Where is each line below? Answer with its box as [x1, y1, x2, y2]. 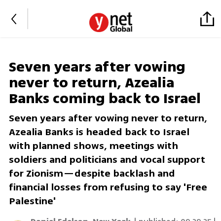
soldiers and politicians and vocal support [8, 152, 205, 167]
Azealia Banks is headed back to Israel [8, 125, 189, 140]
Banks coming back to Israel [8, 88, 201, 110]
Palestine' [8, 194, 56, 209]
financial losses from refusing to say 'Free [8, 180, 207, 195]
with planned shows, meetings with [8, 139, 178, 153]
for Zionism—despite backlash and [8, 166, 175, 181]
